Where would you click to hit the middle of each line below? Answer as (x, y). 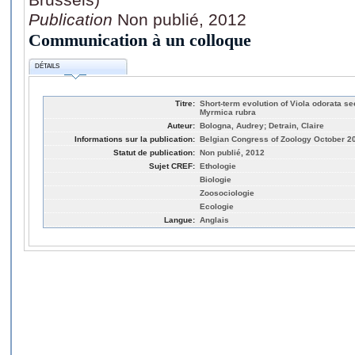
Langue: (179, 219)
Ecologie (217, 206)
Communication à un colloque (140, 40)
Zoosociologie (227, 193)
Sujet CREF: (172, 166)
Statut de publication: (154, 152)
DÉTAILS (48, 67)
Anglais (214, 219)
